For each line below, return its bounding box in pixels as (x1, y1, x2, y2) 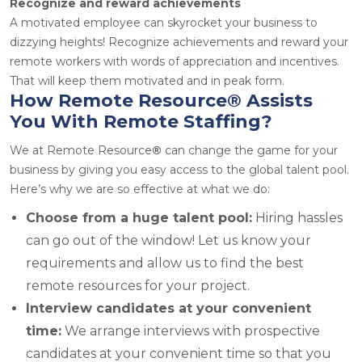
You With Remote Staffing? (10, 110, 272, 133)
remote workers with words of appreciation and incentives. (10, 53, 339, 69)
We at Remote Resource (10, 142, 152, 158)
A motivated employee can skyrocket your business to (10, 15, 318, 30)
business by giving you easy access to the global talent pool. (10, 162, 349, 177)
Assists (242, 89, 313, 112)
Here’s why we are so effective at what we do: (10, 181, 270, 196)
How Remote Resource (10, 89, 227, 112)
